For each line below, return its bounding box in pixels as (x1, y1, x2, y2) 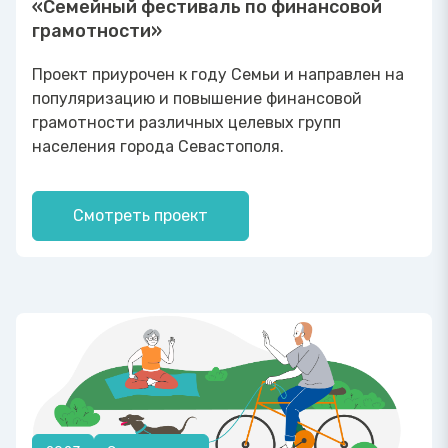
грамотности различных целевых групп (32, 113, 341, 133)
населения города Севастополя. (32, 137, 284, 157)
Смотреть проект (73, 206, 208, 226)
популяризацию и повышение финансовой (32, 89, 362, 109)
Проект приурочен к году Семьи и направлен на (32, 65, 404, 85)
